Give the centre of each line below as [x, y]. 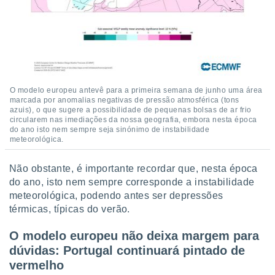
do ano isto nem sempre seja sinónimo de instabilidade [110, 130]
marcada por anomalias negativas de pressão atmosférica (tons [125, 100]
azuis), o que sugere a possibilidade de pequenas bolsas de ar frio [131, 110]
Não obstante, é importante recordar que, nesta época [134, 168]
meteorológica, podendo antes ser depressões [116, 196]
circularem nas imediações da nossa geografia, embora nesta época [134, 120]
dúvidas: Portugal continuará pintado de [127, 250]
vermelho [37, 265]
